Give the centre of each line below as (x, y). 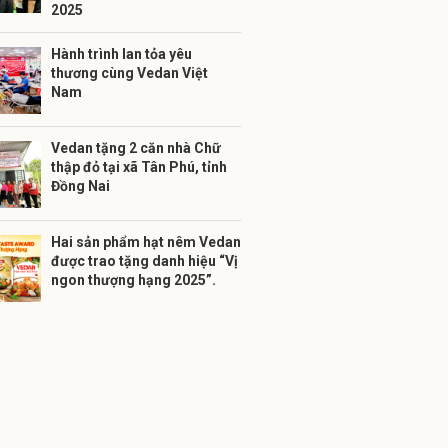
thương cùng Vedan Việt (129, 73)
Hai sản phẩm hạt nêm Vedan (146, 242)
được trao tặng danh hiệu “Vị (144, 261)
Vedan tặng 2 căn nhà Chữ (136, 148)
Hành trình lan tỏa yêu (121, 54)
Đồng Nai (80, 186)
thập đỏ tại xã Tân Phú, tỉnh (139, 167)
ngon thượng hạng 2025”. (133, 280)
